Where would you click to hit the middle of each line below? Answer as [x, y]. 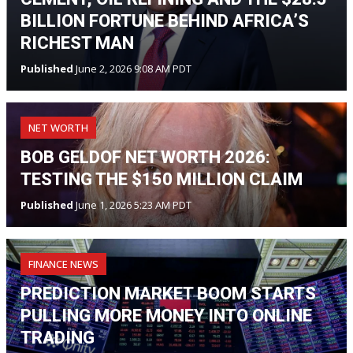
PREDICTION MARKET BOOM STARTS [168, 294]
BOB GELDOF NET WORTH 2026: [145, 158]
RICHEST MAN [77, 43]
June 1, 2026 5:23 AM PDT [132, 205]
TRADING [58, 338]
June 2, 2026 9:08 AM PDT [132, 69]
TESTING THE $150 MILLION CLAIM [162, 180]
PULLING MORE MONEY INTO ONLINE [166, 316]
